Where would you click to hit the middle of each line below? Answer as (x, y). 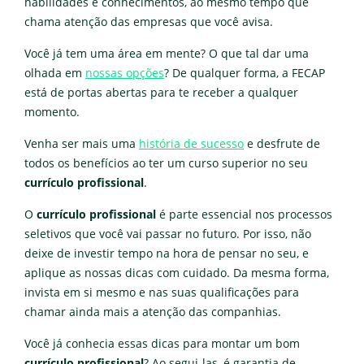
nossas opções (125, 74)
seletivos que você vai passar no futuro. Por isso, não (168, 234)
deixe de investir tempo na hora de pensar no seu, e (167, 254)
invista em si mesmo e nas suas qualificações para (162, 293)
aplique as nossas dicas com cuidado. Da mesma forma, (177, 273)
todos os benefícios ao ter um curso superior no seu (166, 164)
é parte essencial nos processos (244, 215)
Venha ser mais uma (82, 144)
